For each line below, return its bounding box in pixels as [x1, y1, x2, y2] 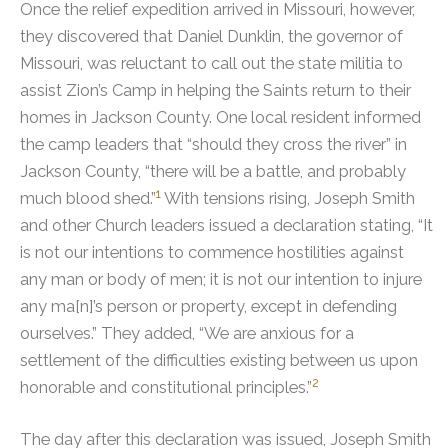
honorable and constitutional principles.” [20, 377, 312, 398]
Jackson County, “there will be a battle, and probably [20, 161, 406, 182]
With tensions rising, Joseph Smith [164, 188, 415, 209]
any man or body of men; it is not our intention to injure [20, 269, 422, 290]
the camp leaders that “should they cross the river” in [20, 134, 407, 155]
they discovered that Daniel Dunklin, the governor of [20, 26, 403, 47]
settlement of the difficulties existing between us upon [20, 350, 418, 371]
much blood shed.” [20, 188, 156, 209]
